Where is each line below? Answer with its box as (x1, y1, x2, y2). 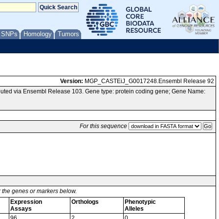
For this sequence (80, 123, 127, 130)
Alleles (125, 205, 144, 212)
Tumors (58, 30, 79, 38)
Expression (10, 198, 42, 205)
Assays (10, 205, 32, 212)
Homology (23, 30, 52, 38)
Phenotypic (125, 198, 156, 205)
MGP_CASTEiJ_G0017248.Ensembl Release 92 (83, 78, 214, 85)
